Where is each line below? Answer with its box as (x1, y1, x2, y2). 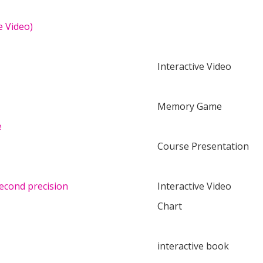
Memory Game (157, 100, 222, 113)
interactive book (157, 240, 229, 252)
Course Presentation (157, 140, 249, 153)
